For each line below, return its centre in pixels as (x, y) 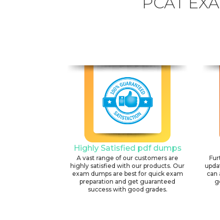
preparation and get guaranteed (127, 182)
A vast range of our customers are (127, 158)
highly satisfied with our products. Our (127, 166)
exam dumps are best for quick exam (127, 174)
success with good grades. (127, 190)
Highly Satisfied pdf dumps (127, 148)
